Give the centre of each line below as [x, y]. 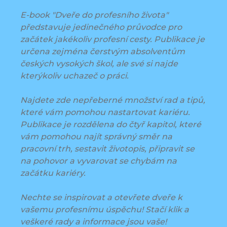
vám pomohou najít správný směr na [96, 137]
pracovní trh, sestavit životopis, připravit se [107, 149]
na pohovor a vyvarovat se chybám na [99, 161]
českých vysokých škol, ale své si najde [99, 64]
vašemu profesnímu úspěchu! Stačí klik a [105, 210]
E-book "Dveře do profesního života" [94, 15]
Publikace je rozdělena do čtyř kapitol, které [111, 125]
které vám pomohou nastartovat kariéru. [105, 112]
